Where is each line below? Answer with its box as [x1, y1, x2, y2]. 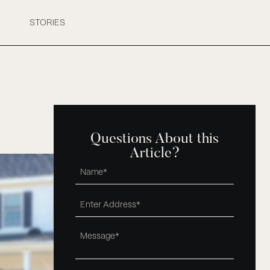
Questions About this [90, 132, 219, 146]
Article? [129, 146, 180, 161]
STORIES [30, 18, 65, 27]
